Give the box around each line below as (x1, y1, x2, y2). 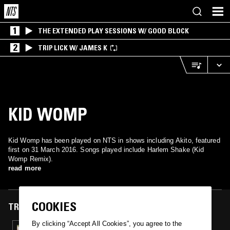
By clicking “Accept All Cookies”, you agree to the (31, 220, 182, 228)
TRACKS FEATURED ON (8, 201, 97, 213)
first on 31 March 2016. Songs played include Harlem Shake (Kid (8, 146, 204, 154)
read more (8, 164, 41, 172)
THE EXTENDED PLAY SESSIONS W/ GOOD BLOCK (38, 26, 189, 35)
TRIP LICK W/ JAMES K (38, 43, 107, 52)
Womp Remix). (8, 155, 53, 163)
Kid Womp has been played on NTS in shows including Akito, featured (8, 137, 220, 144)
